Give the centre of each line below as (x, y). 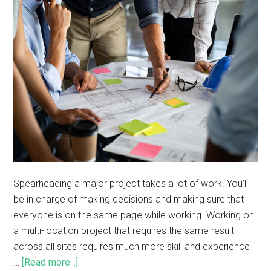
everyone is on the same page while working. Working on (134, 215)
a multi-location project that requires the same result (124, 230)
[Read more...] (50, 262)
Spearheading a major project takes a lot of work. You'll (131, 183)
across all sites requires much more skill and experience (132, 246)
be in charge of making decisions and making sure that (129, 199)
